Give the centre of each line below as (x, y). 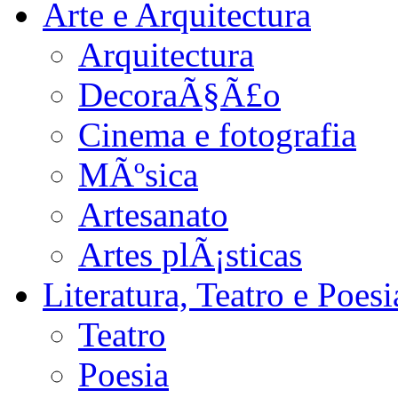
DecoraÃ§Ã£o (179, 94)
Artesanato (153, 214)
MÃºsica (138, 174)
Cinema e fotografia (217, 134)
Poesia (123, 374)
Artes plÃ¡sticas (190, 254)
